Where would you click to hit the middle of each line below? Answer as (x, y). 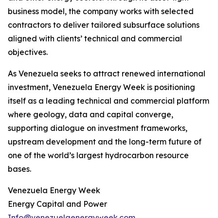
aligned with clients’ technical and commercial (95, 38)
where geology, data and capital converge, (91, 114)
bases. (19, 169)
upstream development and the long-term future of (105, 142)
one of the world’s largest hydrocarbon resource (98, 155)
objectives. (28, 52)
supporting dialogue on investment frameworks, (98, 128)
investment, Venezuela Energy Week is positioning (101, 87)
